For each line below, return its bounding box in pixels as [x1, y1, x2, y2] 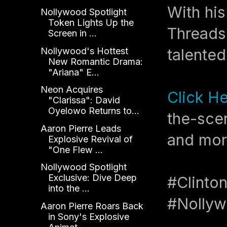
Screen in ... [48, 28, 97, 39]
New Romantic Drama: [48, 56, 143, 67]
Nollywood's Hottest [40, 45, 128, 56]
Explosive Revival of [48, 133, 133, 144]
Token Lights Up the [48, 17, 134, 28]
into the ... [48, 183, 90, 194]
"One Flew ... [48, 144, 103, 155]
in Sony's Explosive [48, 211, 129, 222]
